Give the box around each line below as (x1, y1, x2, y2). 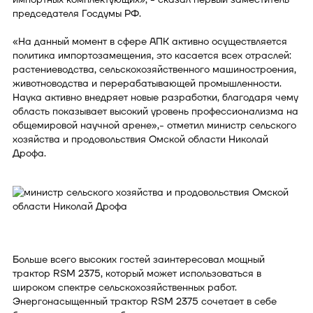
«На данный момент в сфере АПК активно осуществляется (13, 34, 287, 48)
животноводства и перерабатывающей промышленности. (13, 76, 282, 90)
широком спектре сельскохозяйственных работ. (13, 280, 237, 294)
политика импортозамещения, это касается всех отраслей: (13, 48, 291, 62)
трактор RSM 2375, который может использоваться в (13, 266, 261, 280)
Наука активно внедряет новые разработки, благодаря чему (13, 90, 298, 104)
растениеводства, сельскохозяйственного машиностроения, (13, 62, 296, 76)
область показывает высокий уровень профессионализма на (13, 104, 298, 118)
